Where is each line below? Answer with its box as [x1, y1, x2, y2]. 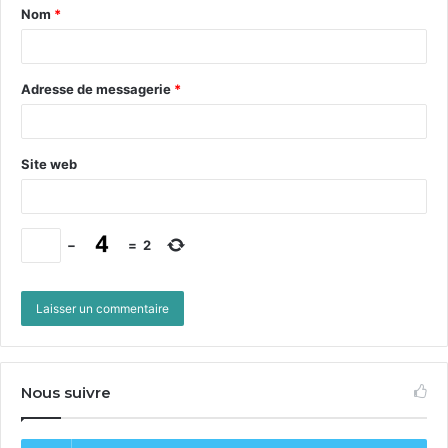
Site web [21, 156, 77, 172]
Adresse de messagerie [21, 81, 174, 97]
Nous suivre [21, 383, 111, 402]
